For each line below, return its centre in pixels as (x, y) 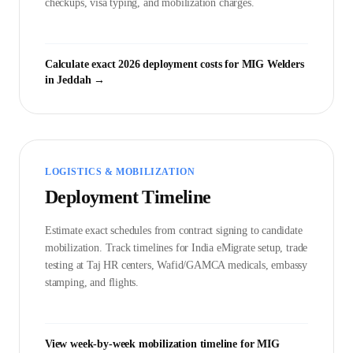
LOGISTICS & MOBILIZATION (120, 172)
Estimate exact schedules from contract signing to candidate (174, 231)
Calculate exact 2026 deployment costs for (143, 65)
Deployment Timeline (128, 197)
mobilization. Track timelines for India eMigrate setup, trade (176, 248)
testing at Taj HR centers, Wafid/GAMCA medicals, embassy (176, 266)
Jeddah (74, 80)
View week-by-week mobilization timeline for (151, 344)
